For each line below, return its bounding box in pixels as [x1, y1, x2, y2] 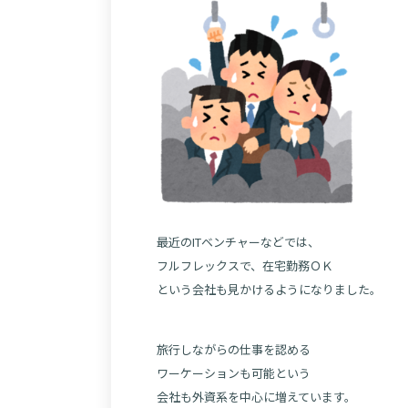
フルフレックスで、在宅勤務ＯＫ [157, 257, 333, 274]
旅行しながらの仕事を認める [157, 341, 311, 358]
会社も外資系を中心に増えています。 [157, 388, 356, 405]
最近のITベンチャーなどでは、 [157, 233, 320, 250]
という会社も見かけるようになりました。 [157, 280, 382, 298]
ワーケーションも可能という [157, 364, 311, 382]
